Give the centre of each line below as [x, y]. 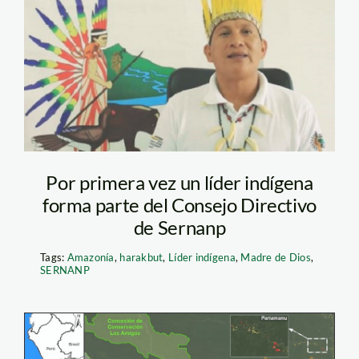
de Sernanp [179, 227]
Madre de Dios [276, 257]
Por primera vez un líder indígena [179, 182]
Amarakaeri [117, 126]
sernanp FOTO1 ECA [170, 93]
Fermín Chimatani [153, 27]
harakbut [141, 257]
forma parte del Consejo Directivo [179, 204]
